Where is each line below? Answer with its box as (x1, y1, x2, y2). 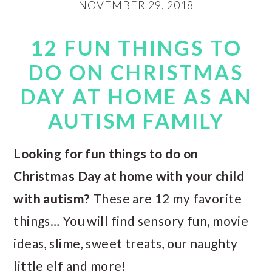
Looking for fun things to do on (13, 146, 199, 161)
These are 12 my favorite (90, 191, 242, 206)
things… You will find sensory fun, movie (13, 213, 249, 228)
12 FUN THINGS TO (30, 35, 242, 60)
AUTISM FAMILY (47, 108, 225, 133)
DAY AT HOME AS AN (20, 84, 252, 109)
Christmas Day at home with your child (13, 168, 244, 183)
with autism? (13, 191, 90, 206)
